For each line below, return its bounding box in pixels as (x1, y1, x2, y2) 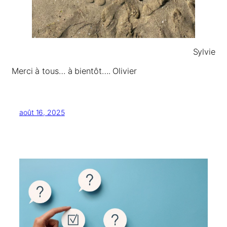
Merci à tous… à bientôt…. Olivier (12, 66, 137, 77)
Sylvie (193, 46, 215, 57)
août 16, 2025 (19, 108, 65, 117)
